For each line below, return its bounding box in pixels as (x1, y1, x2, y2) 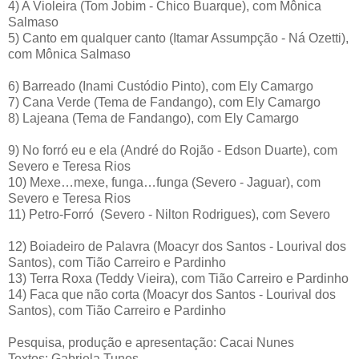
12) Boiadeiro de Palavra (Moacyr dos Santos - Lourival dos (8, 239, 346, 253)
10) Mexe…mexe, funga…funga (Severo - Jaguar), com (8, 175, 321, 189)
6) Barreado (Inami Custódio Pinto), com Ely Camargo (8, 79, 313, 93)
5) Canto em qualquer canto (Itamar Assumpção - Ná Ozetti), (8, 30, 349, 45)
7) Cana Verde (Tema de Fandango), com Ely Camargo (8, 95, 321, 109)
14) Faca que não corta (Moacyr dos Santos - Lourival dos (8, 287, 336, 301)
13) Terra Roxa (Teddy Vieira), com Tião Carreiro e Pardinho (8, 271, 349, 285)
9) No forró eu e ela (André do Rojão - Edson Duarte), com (8, 143, 337, 157)
